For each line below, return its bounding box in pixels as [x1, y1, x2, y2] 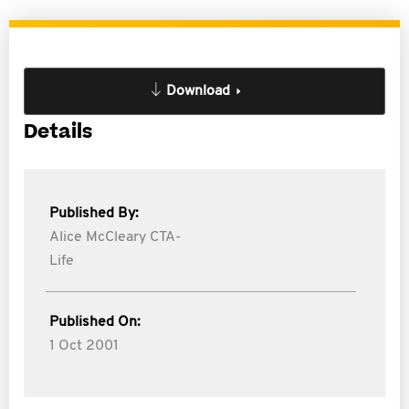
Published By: [49, 206, 139, 221]
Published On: [49, 315, 141, 330]
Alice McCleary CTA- [49, 230, 181, 245]
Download [166, 84, 230, 99]
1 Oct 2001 [49, 339, 119, 353]
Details [24, 119, 92, 145]
